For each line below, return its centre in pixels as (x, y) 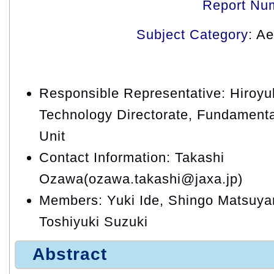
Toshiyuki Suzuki (94, 221)
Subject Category (192, 34)
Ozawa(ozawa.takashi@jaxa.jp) (141, 179)
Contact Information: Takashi (132, 157)
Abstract (70, 254)
